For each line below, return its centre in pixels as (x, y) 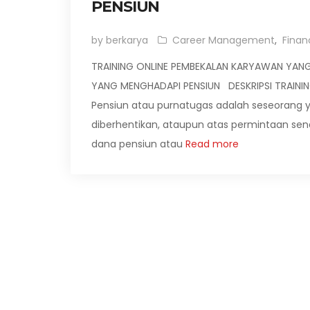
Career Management (224, 40)
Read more (211, 144)
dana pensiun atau (137, 144)
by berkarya (120, 40)
